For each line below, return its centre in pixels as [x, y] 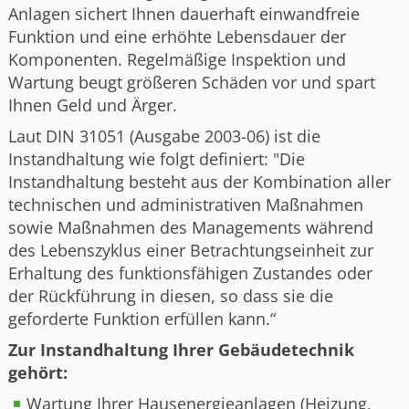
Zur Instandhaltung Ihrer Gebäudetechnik [181, 349]
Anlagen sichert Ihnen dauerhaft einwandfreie [184, 13]
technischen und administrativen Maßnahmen [185, 204]
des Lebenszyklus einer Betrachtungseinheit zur [190, 250]
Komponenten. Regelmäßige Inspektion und [177, 59]
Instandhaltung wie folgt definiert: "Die [156, 158]
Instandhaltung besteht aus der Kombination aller [199, 181]
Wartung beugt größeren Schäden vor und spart [191, 82]
